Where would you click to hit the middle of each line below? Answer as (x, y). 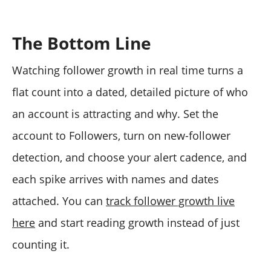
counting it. (41, 245)
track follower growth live (170, 201)
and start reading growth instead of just (137, 223)
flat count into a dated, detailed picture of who (130, 92)
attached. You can (59, 201)
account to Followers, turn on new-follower (121, 136)
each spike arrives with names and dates (116, 179)
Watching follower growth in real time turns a (128, 70)
